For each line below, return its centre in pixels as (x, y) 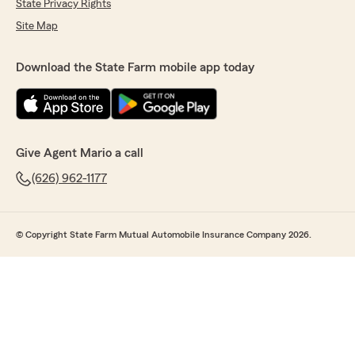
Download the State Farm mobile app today (135, 68)
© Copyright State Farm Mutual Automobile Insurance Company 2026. (164, 235)
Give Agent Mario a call (80, 153)
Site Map (37, 27)
